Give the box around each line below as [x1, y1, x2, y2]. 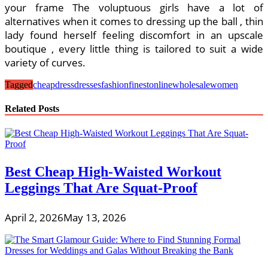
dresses [74, 80, 101, 90]
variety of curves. [5, 56, 86, 70]
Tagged [5, 80, 33, 90]
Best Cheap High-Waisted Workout [5, 163, 221, 179]
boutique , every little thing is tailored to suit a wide [5, 42, 263, 56]
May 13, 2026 [63, 210, 126, 224]
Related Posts [5, 103, 59, 114]
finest [129, 80, 149, 90]
